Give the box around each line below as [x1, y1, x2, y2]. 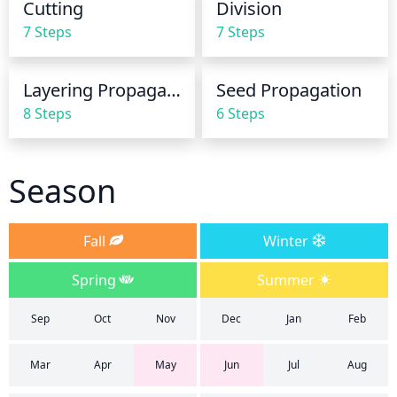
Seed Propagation [216, 78, 362, 102]
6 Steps [216, 104, 265, 123]
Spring [72, 270, 120, 290]
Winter [262, 231, 312, 251]
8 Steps [23, 104, 72, 123]
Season [9, 169, 116, 213]
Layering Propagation [167, 78, 181, 102]
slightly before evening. [23, 7, 180, 27]
